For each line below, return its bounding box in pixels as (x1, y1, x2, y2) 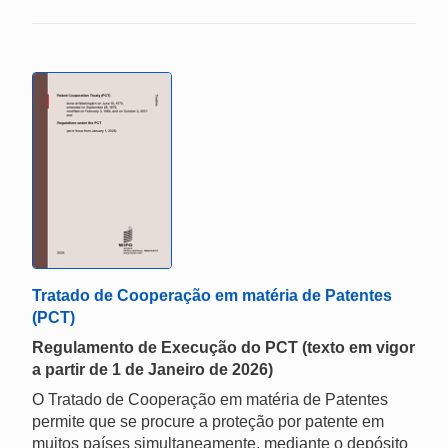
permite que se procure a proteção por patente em (32, 413, 384, 431)
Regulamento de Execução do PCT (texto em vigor (32, 339, 415, 357)
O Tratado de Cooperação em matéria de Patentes (32, 391, 388, 409)
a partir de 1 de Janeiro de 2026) (32, 361, 273, 379)
